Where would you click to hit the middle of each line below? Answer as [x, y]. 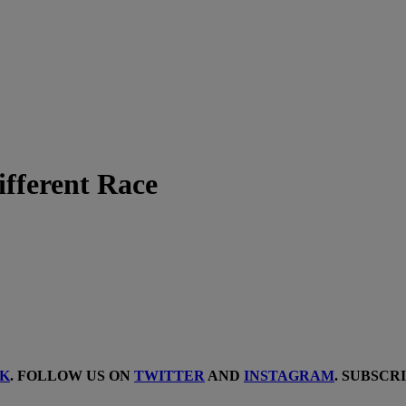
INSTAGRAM [289, 375]
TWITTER [169, 375]
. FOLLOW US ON [72, 375]
